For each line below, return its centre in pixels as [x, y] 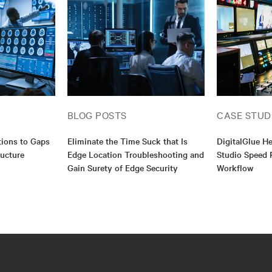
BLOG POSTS [97, 114]
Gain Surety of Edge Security [122, 167]
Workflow [235, 167]
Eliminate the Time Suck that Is [127, 141]
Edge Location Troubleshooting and [135, 154]
